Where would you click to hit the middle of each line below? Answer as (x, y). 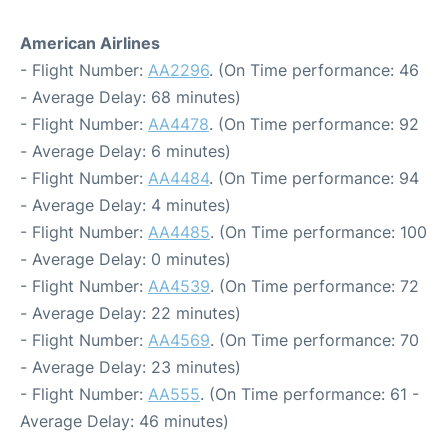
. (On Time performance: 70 (314, 339)
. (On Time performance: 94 (314, 177)
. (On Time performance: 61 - (309, 393)
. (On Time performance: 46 (314, 69)
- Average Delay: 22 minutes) (130, 312)
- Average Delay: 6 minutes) (125, 150)
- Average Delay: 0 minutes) (125, 258)
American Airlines (90, 42)
